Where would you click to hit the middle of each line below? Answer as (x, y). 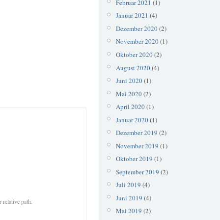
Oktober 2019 (134, 159)
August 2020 (133, 68)
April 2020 (130, 107)
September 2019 (137, 172)
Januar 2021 (132, 15)
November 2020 (137, 41)
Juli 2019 (128, 185)
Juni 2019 (129, 198)
